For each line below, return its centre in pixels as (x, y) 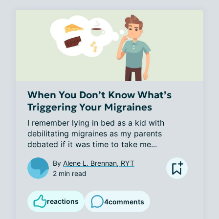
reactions (63, 201)
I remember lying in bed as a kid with (96, 123)
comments (126, 201)
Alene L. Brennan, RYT (99, 163)
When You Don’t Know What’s (99, 95)
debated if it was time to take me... (92, 144)
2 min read (70, 174)
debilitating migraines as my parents (95, 134)
